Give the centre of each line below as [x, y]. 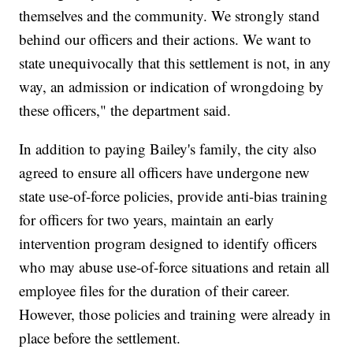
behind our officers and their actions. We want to [165, 39]
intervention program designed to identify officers [168, 243]
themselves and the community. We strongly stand [170, 16]
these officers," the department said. [125, 110]
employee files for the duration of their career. [155, 291]
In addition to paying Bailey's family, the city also [168, 149]
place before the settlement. [100, 338]
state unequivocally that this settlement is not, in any [175, 63]
